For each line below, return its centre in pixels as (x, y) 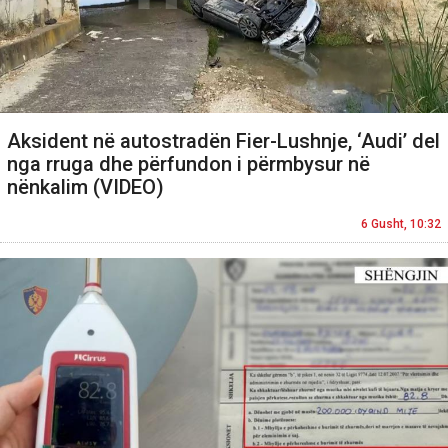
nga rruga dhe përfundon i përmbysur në (188, 164)
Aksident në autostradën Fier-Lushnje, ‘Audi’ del (223, 141)
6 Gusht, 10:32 (401, 224)
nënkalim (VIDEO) (85, 187)
